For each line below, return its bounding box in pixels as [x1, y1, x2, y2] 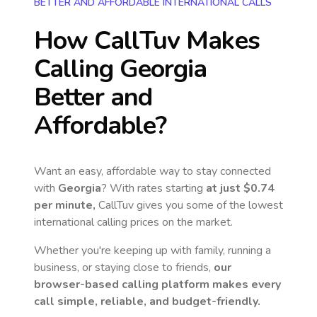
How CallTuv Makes [34, 23, 260, 58]
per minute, [34, 197, 96, 213]
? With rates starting [101, 180, 206, 196]
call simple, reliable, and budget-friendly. [34, 294, 260, 309]
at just [206, 180, 243, 196]
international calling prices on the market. [34, 214, 233, 230]
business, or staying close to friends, [34, 260, 214, 275]
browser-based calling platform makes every [34, 277, 281, 292]
